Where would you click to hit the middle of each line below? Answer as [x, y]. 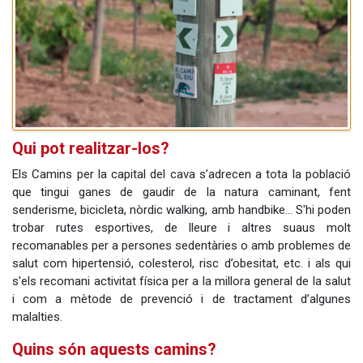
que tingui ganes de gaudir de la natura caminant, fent [181, 192]
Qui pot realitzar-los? [91, 148]
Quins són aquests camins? [114, 350]
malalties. [37, 317]
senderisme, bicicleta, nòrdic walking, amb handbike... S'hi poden [181, 210]
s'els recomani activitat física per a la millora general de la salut [181, 282]
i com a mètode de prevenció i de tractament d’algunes [181, 299]
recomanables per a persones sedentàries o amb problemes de [181, 246]
